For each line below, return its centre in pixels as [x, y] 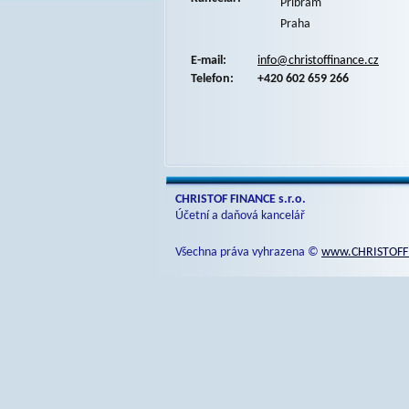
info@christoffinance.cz [318, 61]
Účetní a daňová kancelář [240, 216]
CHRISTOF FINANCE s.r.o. [241, 199]
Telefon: [212, 79]
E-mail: [209, 61]
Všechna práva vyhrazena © [248, 252]
